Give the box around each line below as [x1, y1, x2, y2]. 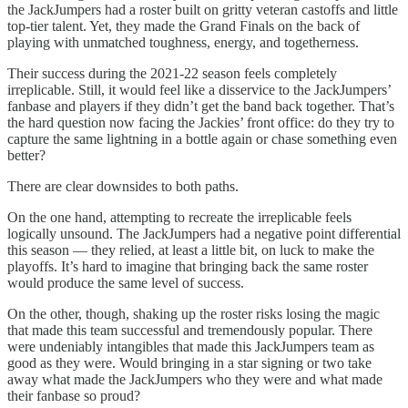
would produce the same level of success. [7, 275, 244, 291]
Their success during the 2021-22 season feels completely [7, 66, 337, 82]
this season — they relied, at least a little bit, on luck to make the [7, 242, 374, 259]
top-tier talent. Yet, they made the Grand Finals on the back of [7, 18, 360, 35]
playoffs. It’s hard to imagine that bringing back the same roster [7, 259, 368, 275]
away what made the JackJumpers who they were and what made [7, 372, 382, 388]
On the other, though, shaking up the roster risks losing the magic [7, 306, 380, 322]
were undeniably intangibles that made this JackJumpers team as [7, 339, 374, 355]
